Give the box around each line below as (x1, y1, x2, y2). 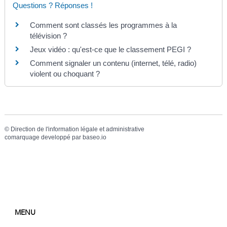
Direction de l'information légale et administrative (10, 126, 144, 133)
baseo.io (82, 134, 106, 141)
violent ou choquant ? (29, 69, 100, 79)
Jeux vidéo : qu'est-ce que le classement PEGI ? (29, 45, 191, 54)
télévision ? (29, 31, 67, 41)
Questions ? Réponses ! (12, 1, 93, 10)
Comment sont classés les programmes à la (29, 21, 177, 30)
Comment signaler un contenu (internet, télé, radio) (29, 59, 197, 68)
